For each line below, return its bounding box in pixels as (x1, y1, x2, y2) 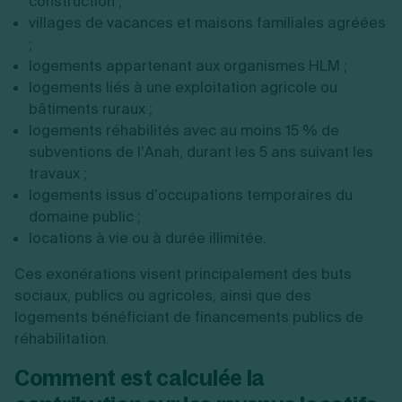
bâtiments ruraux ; (29, 100, 153, 118)
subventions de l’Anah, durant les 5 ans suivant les (29, 143, 373, 162)
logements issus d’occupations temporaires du (29, 186, 353, 205)
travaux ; (29, 164, 87, 183)
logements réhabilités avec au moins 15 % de (29, 121, 339, 140)
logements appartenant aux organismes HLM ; (29, 57, 347, 75)
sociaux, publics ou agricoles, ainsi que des (14, 286, 311, 305)
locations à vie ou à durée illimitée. (29, 229, 267, 248)
